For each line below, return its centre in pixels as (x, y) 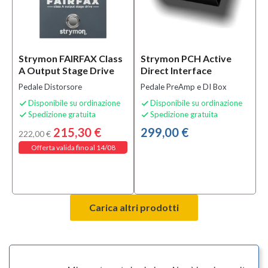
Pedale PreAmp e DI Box (184, 87)
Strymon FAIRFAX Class (71, 58)
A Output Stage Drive (66, 70)
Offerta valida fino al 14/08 (73, 147)
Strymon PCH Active (186, 58)
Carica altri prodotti (134, 207)
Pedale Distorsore (50, 87)
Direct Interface (176, 70)
